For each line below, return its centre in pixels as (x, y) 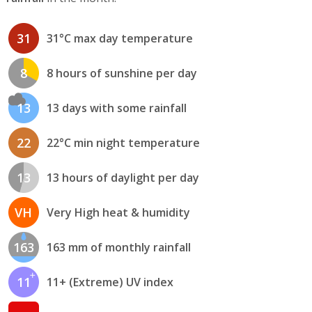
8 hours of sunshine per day (122, 73)
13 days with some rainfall (116, 108)
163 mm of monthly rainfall (118, 248)
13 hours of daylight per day (123, 178)
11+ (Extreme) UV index (110, 282)
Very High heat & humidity (118, 213)
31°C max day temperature (119, 39)
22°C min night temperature (123, 143)
